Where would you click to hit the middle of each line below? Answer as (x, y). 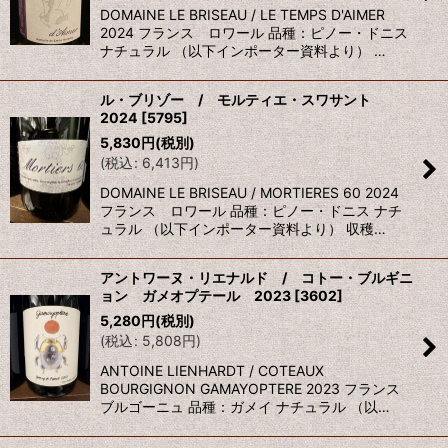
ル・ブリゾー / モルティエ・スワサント (242, 100)
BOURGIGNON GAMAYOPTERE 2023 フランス (250, 389)
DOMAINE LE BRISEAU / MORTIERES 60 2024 (249, 193)
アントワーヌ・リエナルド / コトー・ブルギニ (256, 278)
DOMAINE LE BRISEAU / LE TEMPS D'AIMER (242, 15)
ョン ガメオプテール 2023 (195, 296)
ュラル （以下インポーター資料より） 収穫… (243, 229)
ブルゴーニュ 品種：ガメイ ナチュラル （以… (245, 407)
